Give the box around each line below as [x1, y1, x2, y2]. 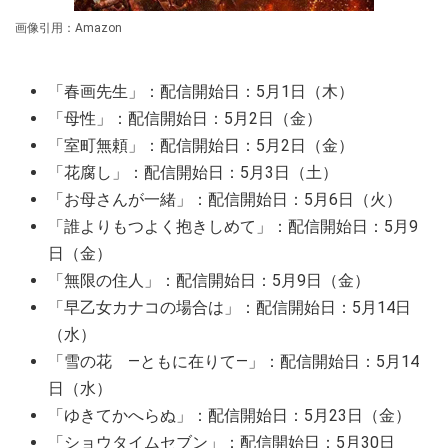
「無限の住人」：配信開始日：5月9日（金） [48, 271, 370, 291]
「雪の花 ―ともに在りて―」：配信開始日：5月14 [48, 352, 419, 372]
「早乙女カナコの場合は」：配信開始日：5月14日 [48, 298, 411, 318]
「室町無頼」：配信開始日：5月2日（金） [48, 136, 354, 156]
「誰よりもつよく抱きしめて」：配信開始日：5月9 [48, 217, 418, 237]
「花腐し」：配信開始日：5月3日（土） [48, 163, 338, 183]
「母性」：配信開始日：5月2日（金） [48, 109, 322, 129]
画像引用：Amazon [15, 21, 122, 36]
